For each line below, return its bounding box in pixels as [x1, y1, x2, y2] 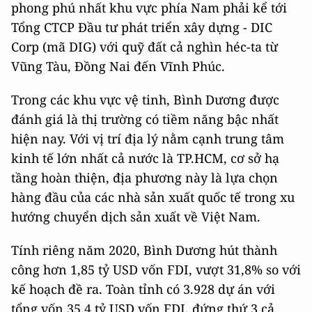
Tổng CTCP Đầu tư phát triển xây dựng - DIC [11, 18, 272, 36]
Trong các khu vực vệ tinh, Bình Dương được [11, 91, 279, 108]
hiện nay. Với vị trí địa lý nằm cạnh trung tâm [11, 130, 284, 147]
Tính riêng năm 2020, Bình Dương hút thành [11, 241, 277, 258]
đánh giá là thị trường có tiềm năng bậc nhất [11, 110, 279, 127]
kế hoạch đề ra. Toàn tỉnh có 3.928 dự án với [11, 280, 275, 297]
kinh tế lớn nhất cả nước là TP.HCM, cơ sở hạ [11, 149, 279, 166]
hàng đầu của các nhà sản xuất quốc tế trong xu [11, 188, 295, 205]
